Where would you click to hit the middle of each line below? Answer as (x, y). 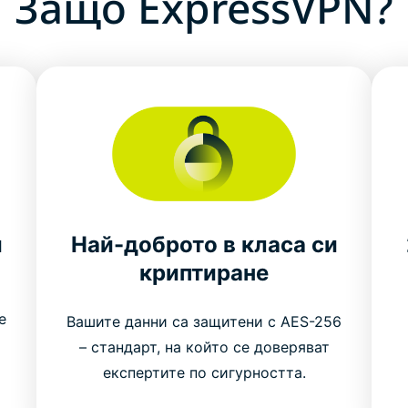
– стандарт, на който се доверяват (204, 347)
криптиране (204, 272)
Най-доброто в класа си (204, 244)
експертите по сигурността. (204, 372)
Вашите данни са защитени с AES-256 (204, 321)
